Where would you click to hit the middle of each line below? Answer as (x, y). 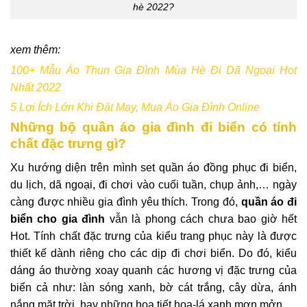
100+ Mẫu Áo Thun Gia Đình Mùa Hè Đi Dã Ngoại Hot (153, 70)
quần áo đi (269, 201)
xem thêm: (37, 49)
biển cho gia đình (60, 219)
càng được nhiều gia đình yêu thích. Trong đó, (126, 201)
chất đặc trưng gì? (68, 144)
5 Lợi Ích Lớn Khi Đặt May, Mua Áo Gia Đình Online (135, 108)
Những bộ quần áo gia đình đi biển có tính (153, 127)
